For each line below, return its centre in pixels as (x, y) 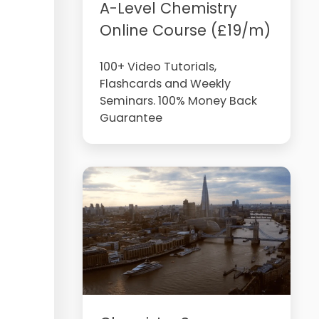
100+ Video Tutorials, (158, 67)
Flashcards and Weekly (165, 84)
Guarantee (131, 118)
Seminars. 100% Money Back (178, 101)
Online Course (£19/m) (185, 30)
